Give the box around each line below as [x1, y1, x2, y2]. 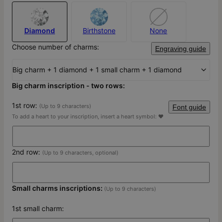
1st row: [12, 101, 39, 110]
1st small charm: [12, 204, 64, 213]
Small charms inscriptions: [12, 184, 104, 193]
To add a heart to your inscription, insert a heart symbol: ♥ [12, 113, 164, 120]
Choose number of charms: [12, 43, 99, 52]
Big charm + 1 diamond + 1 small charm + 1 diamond [12, 65, 182, 74]
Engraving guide [155, 45, 206, 53]
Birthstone [82, 26, 115, 35]
